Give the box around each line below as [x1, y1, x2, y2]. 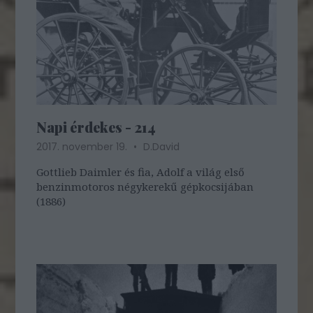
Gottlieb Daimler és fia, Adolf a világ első [36, 164, 245, 179]
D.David [143, 139, 180, 154]
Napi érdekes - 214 [36, 117, 156, 136]
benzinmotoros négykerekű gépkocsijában [36, 179, 254, 194]
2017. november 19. [36, 139, 131, 154]
